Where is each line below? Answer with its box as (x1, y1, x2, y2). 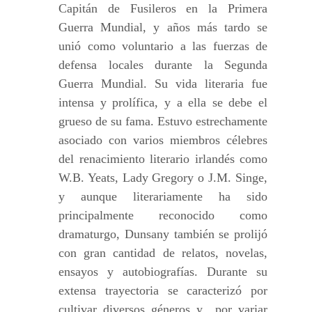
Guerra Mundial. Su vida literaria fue (58, 77, 267, 91)
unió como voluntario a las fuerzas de (58, 39, 267, 53)
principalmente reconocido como (58, 208, 267, 222)
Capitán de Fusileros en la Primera (58, 1, 267, 15)
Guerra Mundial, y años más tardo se (58, 20, 267, 34)
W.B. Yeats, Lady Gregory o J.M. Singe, (58, 171, 267, 185)
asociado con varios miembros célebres (58, 133, 267, 147)
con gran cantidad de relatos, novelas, (58, 246, 267, 260)
